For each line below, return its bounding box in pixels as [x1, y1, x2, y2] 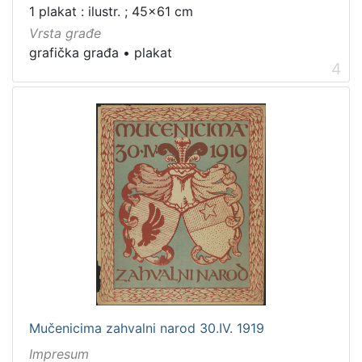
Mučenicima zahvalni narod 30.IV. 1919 [29, 319, 264, 336]
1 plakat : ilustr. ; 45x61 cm [29, 3, 193, 20]
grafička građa [29, 44, 119, 61]
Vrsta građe [29, 25, 101, 42]
